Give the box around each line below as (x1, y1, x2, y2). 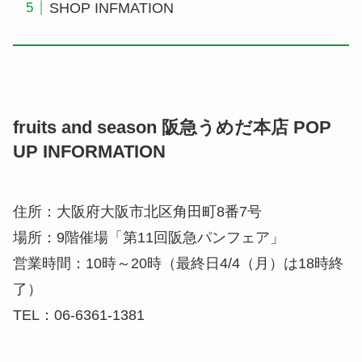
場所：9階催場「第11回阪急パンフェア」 (13, 229, 284, 246)
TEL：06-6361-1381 (13, 307, 145, 324)
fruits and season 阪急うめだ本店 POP (13, 118, 331, 138)
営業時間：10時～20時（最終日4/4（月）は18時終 (13, 255, 343, 272)
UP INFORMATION (13, 142, 166, 162)
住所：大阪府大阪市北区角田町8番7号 (13, 204, 262, 221)
